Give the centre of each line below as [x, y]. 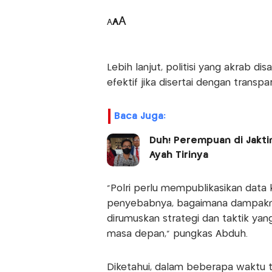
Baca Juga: [140, 117]
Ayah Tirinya [180, 155]
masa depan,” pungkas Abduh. [177, 234]
